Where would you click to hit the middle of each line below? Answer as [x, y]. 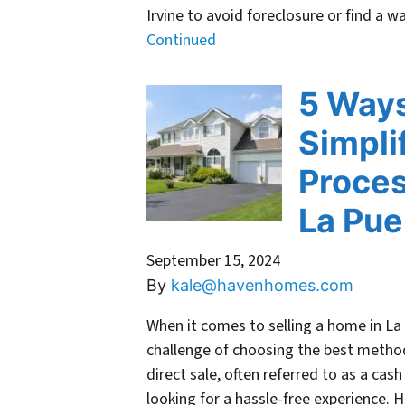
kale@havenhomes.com [262, 286]
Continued [181, 41]
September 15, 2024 [213, 261]
